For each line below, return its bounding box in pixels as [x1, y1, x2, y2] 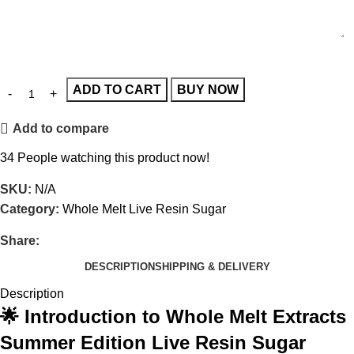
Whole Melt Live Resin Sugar [62, 201, 226, 216]
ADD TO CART [73, 82, 161, 96]
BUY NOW [177, 82, 239, 96]
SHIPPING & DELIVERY [154, 261, 270, 273]
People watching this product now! [17, 150, 209, 164]
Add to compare [13, 122, 110, 136]
